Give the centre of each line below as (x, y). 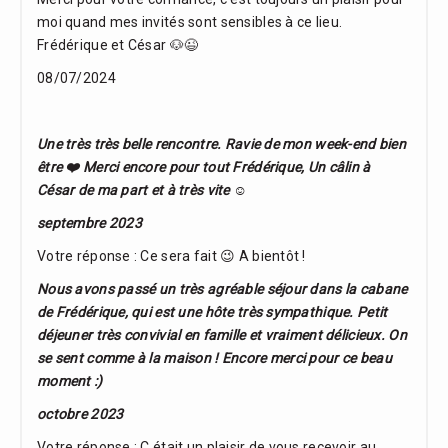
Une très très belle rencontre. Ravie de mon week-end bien (221, 144)
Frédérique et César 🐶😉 (118, 45)
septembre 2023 (89, 223)
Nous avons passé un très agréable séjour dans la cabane (222, 289)
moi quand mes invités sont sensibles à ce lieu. (190, 22)
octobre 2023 (80, 414)
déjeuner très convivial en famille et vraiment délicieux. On (222, 335)
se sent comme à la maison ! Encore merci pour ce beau (214, 358)
